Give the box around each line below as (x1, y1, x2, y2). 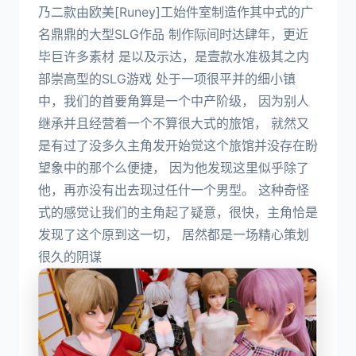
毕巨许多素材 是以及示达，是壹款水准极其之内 (38, 48, 309, 64)
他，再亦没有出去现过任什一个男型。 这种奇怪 (38, 181, 309, 198)
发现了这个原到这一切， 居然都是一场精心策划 (38, 226, 309, 242)
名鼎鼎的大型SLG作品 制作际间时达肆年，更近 (38, 25, 308, 42)
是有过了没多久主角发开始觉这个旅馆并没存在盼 (38, 137, 318, 153)
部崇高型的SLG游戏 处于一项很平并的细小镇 (38, 70, 296, 87)
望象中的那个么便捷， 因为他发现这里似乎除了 (38, 159, 309, 176)
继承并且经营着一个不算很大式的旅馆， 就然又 (38, 114, 309, 131)
